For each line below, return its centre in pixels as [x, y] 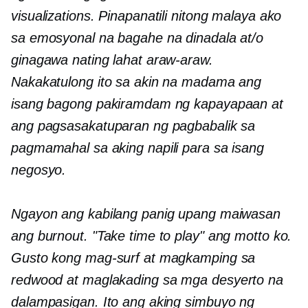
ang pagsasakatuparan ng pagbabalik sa [133, 125]
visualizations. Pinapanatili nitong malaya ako [146, 15]
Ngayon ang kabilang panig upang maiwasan [146, 213]
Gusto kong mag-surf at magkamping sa [133, 257]
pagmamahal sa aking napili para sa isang [137, 147]
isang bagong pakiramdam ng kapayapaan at [147, 103]
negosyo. [39, 169]
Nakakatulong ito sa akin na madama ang [136, 81]
